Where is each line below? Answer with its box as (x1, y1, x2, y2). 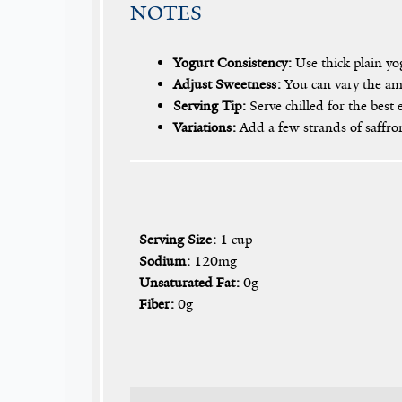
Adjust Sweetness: (173, 74, 281, 93)
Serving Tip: (173, 96, 246, 115)
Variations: (173, 118, 236, 136)
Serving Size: (139, 230, 216, 249)
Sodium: (139, 251, 190, 270)
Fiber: (139, 294, 174, 313)
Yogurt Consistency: (173, 53, 292, 72)
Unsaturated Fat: (139, 273, 240, 292)
